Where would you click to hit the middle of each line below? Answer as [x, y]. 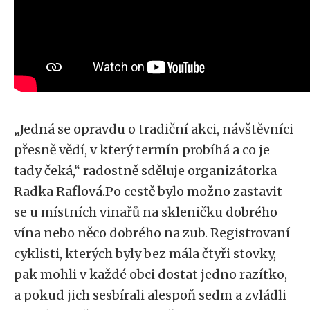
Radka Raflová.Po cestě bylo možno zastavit [148, 191]
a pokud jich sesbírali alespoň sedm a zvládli [150, 295]
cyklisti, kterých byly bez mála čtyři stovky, [145, 254]
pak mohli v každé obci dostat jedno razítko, [151, 274]
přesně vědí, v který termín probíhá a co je [142, 150]
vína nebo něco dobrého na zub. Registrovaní [152, 233]
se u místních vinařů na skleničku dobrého [146, 212]
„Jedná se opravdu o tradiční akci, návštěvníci [154, 129]
